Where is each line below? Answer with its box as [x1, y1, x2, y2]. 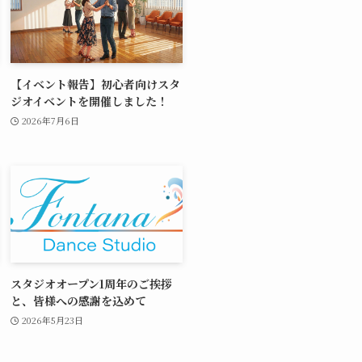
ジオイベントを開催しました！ [11, 93, 168, 110]
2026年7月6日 [21, 113, 79, 127]
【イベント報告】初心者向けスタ [11, 76, 180, 93]
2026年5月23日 [21, 313, 83, 326]
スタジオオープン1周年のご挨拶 [11, 275, 172, 292]
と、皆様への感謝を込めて [11, 292, 146, 309]
